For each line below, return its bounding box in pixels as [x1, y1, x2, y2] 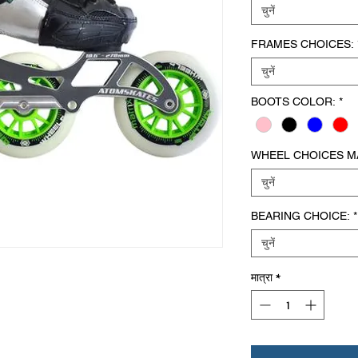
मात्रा [251, 270, 272, 284]
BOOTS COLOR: [251, 94, 336, 108]
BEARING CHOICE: [251, 209, 350, 223]
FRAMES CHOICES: [251, 37, 354, 50]
